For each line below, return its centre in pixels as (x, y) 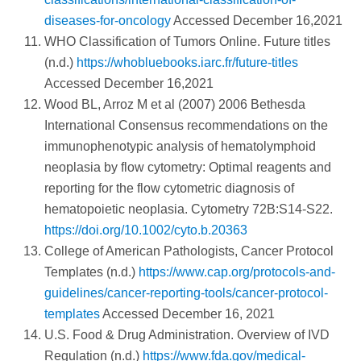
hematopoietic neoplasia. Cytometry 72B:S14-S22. (189, 210)
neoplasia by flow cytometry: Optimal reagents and (188, 168)
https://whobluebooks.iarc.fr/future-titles (187, 63)
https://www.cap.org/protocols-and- (237, 272)
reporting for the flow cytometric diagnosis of (169, 189)
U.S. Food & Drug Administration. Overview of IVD (187, 335)
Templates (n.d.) (91, 272)
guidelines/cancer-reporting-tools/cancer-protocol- (186, 293)
